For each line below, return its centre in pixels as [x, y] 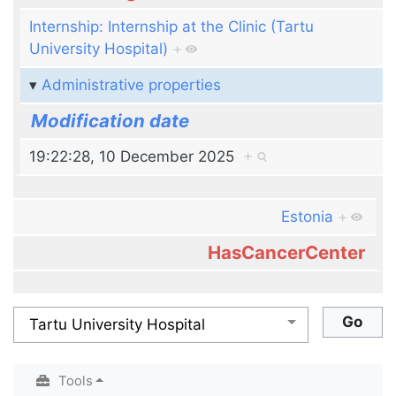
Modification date [110, 121]
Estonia [307, 216]
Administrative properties [132, 84]
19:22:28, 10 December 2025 [137, 156]
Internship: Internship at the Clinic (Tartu [172, 26]
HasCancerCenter [286, 252]
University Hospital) [99, 48]
